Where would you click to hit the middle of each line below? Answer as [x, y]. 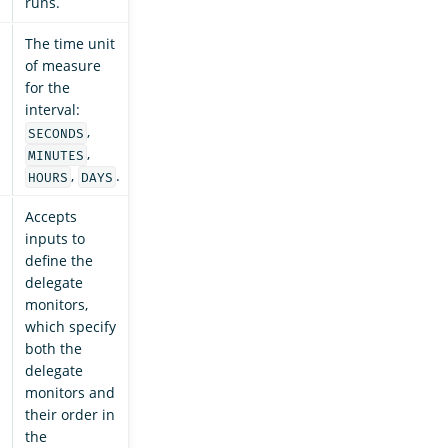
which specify [70, 327]
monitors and [70, 393]
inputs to [55, 239]
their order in [70, 415]
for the [47, 88]
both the [53, 349]
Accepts [51, 217]
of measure [63, 66]
